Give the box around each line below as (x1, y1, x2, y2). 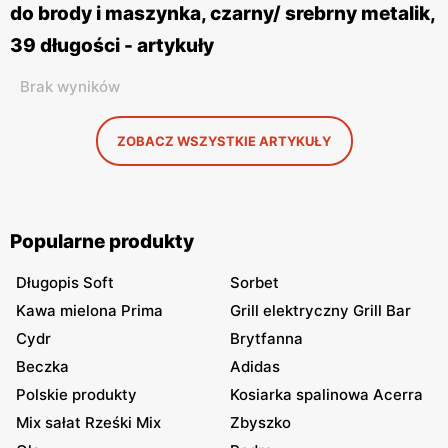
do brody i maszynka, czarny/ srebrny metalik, (10, 2, 435, 25)
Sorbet (230, 273, 279, 292)
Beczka (16, 357, 69, 376)
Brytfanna (230, 329, 303, 348)
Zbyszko (230, 413, 291, 432)
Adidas (230, 357, 280, 376)
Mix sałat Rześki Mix (16, 413, 161, 432)
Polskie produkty (16, 385, 137, 404)
